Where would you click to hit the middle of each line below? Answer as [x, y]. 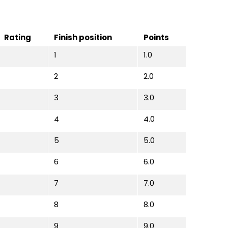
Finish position [83, 37]
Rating [18, 37]
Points [156, 37]
